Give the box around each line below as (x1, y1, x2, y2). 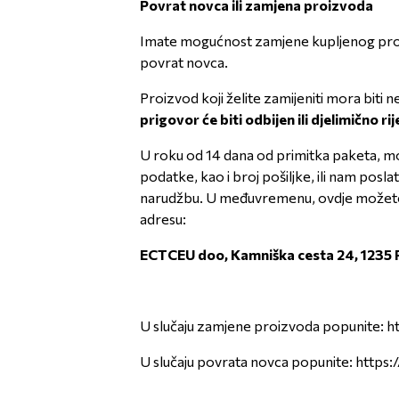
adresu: (140, 210, 189, 227)
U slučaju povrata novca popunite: (140, 353, 355, 370)
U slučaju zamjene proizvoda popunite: (140, 317, 387, 334)
